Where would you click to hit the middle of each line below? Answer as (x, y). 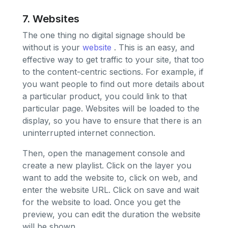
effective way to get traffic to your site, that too (113, 60)
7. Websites (51, 19)
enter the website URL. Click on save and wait (111, 190)
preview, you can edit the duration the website (111, 215)
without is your (52, 48)
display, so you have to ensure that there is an (112, 121)
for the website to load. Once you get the (102, 202)
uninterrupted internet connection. (89, 133)
